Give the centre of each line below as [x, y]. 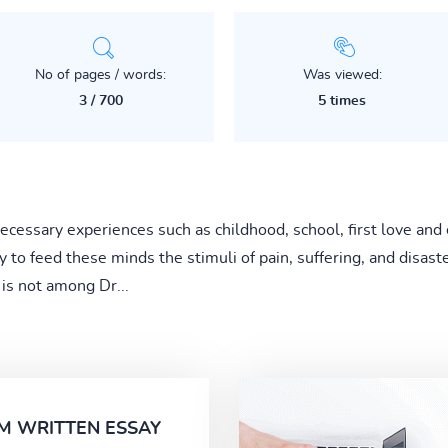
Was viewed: [342, 74]
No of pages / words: [101, 74]
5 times [342, 100]
